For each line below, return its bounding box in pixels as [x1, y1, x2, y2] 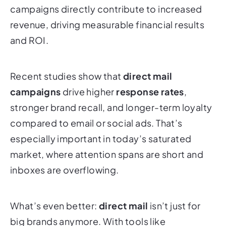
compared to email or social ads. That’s [10, 117, 183, 129]
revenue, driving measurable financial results [10, 18, 204, 30]
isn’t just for [148, 199, 201, 211]
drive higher [61, 85, 117, 97]
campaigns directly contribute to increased [10, 3, 202, 15]
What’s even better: [10, 199, 99, 211]
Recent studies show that [10, 70, 123, 82]
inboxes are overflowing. [10, 163, 119, 176]
